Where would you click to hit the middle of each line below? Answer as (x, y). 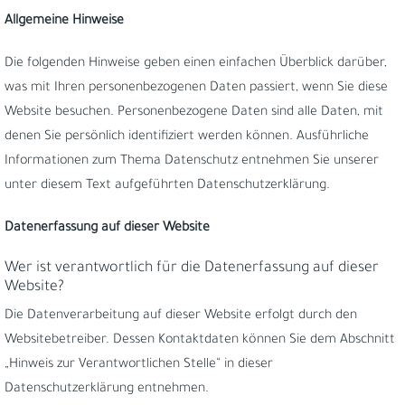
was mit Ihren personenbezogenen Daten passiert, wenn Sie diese (196, 89)
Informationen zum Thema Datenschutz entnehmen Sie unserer (192, 162)
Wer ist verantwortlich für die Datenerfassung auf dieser (192, 268)
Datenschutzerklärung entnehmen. (107, 390)
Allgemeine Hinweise (64, 22)
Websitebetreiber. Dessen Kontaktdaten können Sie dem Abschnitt (200, 341)
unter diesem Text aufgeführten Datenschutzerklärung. (167, 186)
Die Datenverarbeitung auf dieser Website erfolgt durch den (181, 316)
